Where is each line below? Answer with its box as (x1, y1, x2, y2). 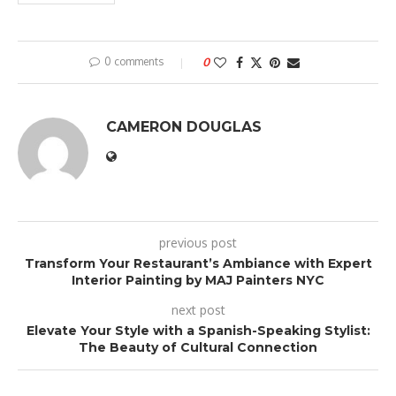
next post (171, 301, 225, 317)
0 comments (104, 54, 164, 68)
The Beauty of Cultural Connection (79, 339, 317, 355)
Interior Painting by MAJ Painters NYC (72, 271, 324, 288)
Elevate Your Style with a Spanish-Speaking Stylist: (26, 322, 370, 339)
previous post (159, 234, 237, 250)
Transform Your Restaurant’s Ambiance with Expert (24, 255, 372, 271)
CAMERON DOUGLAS (106, 118, 262, 135)
